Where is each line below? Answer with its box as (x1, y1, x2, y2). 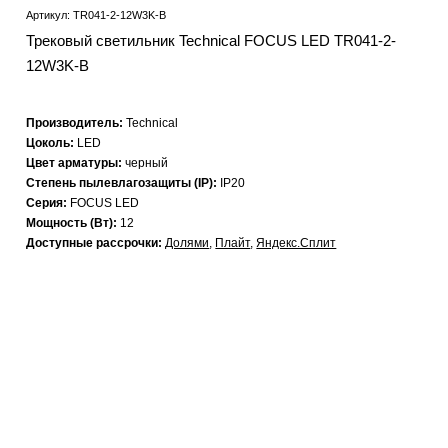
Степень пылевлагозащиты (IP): (26, 176, 221, 191)
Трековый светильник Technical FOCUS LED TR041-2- (26, 32, 397, 50)
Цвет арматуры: (26, 156, 126, 171)
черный (125, 156, 169, 171)
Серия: (26, 196, 71, 211)
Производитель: (26, 116, 127, 131)
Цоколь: (26, 136, 78, 151)
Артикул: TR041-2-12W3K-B (26, 9, 167, 22)
